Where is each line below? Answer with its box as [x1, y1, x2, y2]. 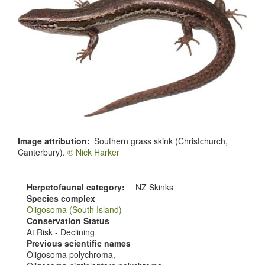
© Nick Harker [67, 146, 119, 159]
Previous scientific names [27, 237, 131, 250]
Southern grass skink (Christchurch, [94, 135, 228, 147]
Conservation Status [27, 215, 109, 227]
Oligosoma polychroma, [27, 248, 115, 261]
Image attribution [18, 135, 87, 147]
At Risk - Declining [27, 226, 95, 238]
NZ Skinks [135, 181, 173, 193]
